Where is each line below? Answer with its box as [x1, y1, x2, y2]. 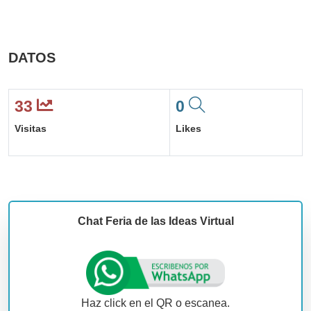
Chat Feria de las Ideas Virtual [77, 215, 234, 227]
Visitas [15, 123, 47, 134]
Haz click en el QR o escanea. [81, 296, 230, 309]
